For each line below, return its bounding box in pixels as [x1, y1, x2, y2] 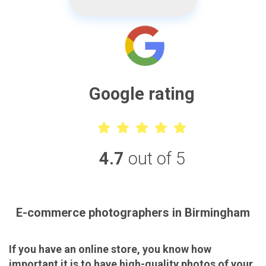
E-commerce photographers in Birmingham [16, 205, 250, 220]
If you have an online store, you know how [9, 243, 211, 256]
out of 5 [128, 148, 185, 169]
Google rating [89, 84, 195, 104]
